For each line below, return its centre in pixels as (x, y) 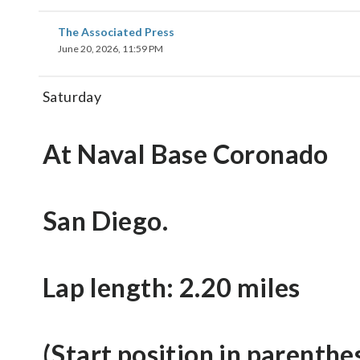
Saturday (72, 96)
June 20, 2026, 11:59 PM (110, 49)
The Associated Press (116, 32)
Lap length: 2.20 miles (172, 287)
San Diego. (105, 221)
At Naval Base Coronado (186, 154)
